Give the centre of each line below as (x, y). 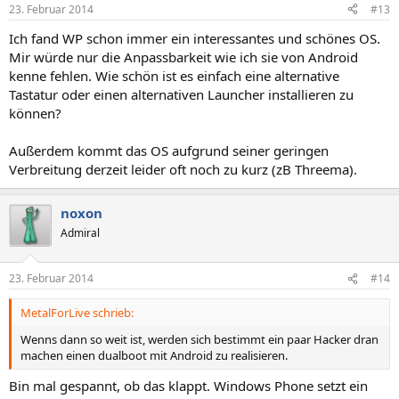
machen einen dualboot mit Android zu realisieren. (154, 355)
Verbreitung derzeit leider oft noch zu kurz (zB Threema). (183, 169)
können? (35, 113)
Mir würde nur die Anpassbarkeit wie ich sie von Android (183, 57)
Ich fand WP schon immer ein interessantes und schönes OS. (195, 38)
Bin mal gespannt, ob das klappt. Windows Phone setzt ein (188, 385)
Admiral (80, 232)
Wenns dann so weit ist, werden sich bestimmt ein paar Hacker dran (199, 339)
